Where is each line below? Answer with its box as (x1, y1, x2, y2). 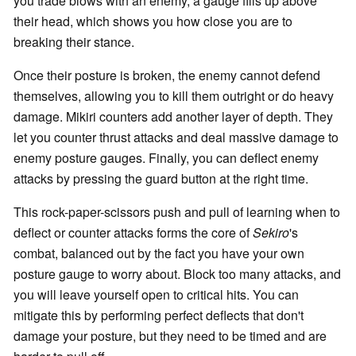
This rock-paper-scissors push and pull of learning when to (14, 203, 340, 222)
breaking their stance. (14, 33, 141, 52)
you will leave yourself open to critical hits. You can (14, 285, 299, 304)
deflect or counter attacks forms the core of (14, 223, 253, 242)
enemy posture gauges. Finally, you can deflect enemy (14, 149, 319, 168)
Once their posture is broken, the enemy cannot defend (14, 66, 320, 85)
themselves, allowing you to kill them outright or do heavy (14, 87, 334, 106)
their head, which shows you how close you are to (14, 12, 292, 31)
